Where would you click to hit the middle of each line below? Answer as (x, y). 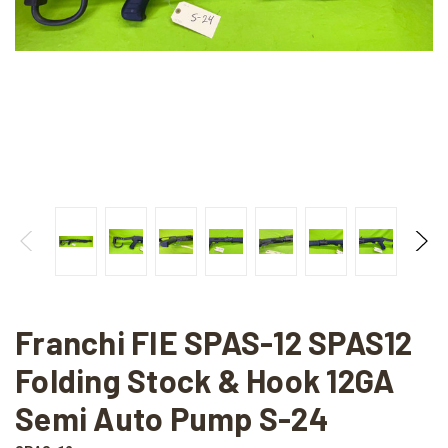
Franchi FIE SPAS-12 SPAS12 (214, 341)
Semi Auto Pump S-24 (172, 417)
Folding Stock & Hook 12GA (205, 379)
